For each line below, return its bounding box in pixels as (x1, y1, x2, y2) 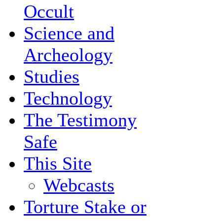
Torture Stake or (24, 196, 147, 218)
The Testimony (24, 110, 137, 131)
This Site (24, 153, 92, 174)
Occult (24, 1, 74, 22)
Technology (24, 88, 112, 109)
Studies (24, 66, 79, 87)
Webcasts (43, 175, 114, 196)
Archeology (24, 44, 112, 66)
